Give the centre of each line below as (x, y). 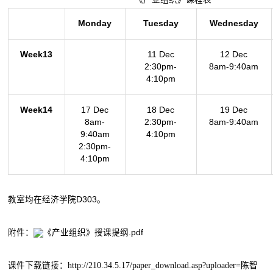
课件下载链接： (37, 265)
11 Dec (161, 54)
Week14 (37, 110)
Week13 (37, 54)
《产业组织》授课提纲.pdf (93, 232)
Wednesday (234, 23)
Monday (95, 23)
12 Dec (234, 54)
